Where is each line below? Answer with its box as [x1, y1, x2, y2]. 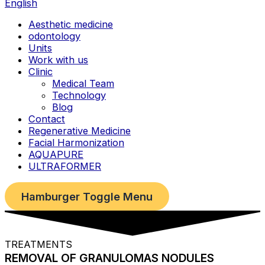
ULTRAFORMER [28, 160, 101, 173]
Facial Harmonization [28, 137, 124, 149]
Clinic [28, 66, 53, 78]
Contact [28, 113, 65, 125]
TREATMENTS [5, 238, 72, 250]
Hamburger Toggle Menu [21, 189, 153, 203]
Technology [52, 89, 106, 102]
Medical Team [52, 77, 114, 90]
